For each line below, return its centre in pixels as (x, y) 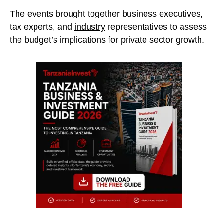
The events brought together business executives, (106, 14)
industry (90, 27)
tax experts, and (42, 27)
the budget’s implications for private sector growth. (107, 40)
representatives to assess (156, 27)
